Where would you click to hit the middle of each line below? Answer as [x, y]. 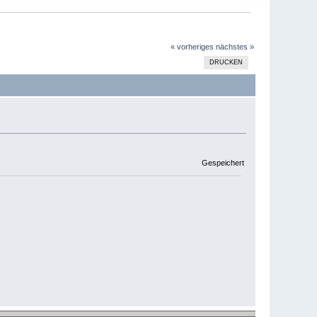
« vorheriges [192, 47]
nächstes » [235, 47]
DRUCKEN [226, 63]
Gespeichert [221, 162]
